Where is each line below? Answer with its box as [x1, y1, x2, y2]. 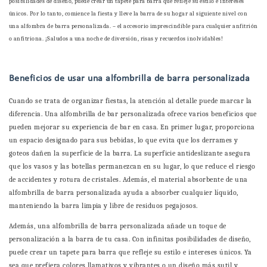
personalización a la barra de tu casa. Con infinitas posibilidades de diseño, [9, 235, 251, 244]
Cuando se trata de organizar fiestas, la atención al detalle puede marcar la [9, 97, 252, 105]
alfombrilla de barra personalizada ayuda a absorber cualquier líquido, [9, 188, 238, 197]
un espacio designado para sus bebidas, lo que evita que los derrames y [9, 136, 238, 145]
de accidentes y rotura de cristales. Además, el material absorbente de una [9, 175, 248, 184]
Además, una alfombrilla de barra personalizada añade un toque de [9, 222, 226, 231]
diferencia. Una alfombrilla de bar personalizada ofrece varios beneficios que [9, 110, 257, 119]
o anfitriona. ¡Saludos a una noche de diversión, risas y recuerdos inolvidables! [9, 35, 223, 43]
